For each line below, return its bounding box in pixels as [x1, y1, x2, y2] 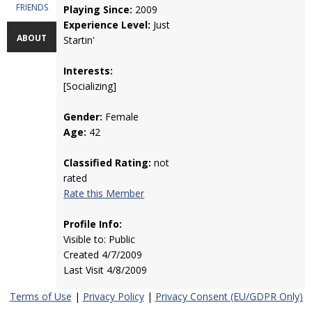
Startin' [63, 33, 95, 47]
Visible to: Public [63, 233, 136, 246]
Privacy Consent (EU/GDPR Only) [155, 290, 303, 303]
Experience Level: [63, 18, 151, 31]
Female [102, 110, 139, 123]
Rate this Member [63, 187, 145, 200]
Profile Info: [63, 217, 123, 231]
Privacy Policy [82, 290, 144, 303]
